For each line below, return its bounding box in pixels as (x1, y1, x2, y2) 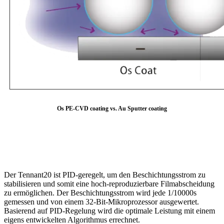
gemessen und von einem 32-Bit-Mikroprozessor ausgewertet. (4, 197, 199, 206)
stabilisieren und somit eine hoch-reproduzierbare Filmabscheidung (4, 179, 214, 188)
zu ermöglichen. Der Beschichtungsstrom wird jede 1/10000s (4, 188, 196, 197)
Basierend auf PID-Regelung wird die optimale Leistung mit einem (4, 206, 215, 215)
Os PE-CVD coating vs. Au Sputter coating (57, 104, 167, 112)
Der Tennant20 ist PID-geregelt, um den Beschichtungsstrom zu (4, 170, 205, 179)
